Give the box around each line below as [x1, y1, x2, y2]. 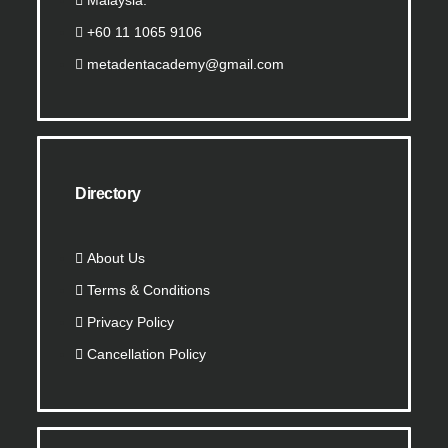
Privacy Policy [87, 314, 175, 331]
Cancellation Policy [87, 346, 207, 363]
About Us [87, 250, 146, 267]
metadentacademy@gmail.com [87, 56, 285, 73]
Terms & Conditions [87, 282, 211, 299]
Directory [75, 185, 141, 203]
